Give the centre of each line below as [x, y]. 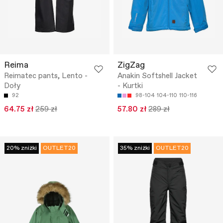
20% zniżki [22, 148]
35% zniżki [135, 148]
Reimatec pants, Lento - [46, 76]
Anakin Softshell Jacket [157, 76]
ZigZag [131, 65]
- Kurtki [130, 86]
